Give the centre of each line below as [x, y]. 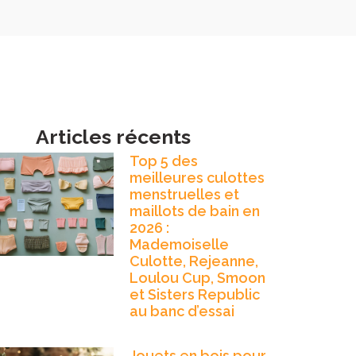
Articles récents [114, 136]
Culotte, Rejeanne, [193, 261]
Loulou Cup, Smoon [197, 277]
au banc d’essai [182, 311]
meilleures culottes [197, 177]
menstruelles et [184, 194]
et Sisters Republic [194, 294]
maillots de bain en [194, 211]
